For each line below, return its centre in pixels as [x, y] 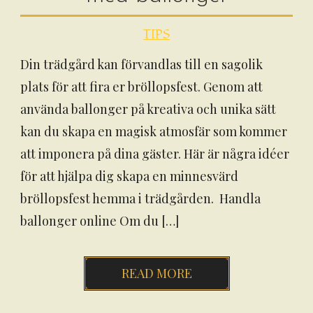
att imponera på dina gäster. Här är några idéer [155, 154]
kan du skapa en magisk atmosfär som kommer [154, 131]
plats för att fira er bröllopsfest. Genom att [141, 87]
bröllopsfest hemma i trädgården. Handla [140, 198]
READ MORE [156, 273]
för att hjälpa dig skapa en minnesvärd [129, 176]
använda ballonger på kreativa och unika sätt [148, 109]
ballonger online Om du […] [100, 221]
